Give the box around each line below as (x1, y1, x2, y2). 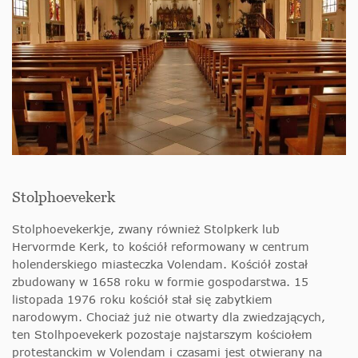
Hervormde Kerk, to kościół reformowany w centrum (12, 239, 309, 253)
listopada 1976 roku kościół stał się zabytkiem (12, 292, 272, 306)
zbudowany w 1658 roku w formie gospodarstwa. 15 (12, 274, 308, 288)
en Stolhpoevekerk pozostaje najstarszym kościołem (17, 327, 312, 341)
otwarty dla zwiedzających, (175, 309, 325, 324)
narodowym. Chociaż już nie (12, 309, 175, 324)
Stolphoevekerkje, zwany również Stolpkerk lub (12, 221, 280, 236)
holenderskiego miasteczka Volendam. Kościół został (12, 257, 308, 271)
